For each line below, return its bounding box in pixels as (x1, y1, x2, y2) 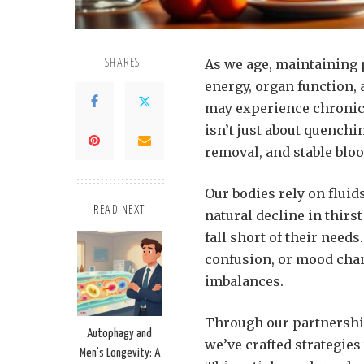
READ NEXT (93, 205, 145, 217)
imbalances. (205, 273, 284, 290)
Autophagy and (87, 327, 152, 340)
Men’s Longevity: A (79, 347, 160, 360)
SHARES (104, 58, 141, 70)
